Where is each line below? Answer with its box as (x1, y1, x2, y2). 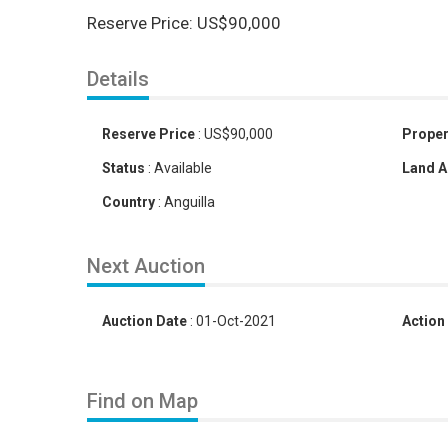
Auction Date (102, 313, 187, 329)
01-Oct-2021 (196, 313, 276, 329)
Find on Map (87, 389, 198, 413)
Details (87, 67, 149, 91)
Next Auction (87, 254, 205, 278)
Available (154, 160, 212, 176)
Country (102, 194, 155, 210)
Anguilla (164, 194, 215, 210)
